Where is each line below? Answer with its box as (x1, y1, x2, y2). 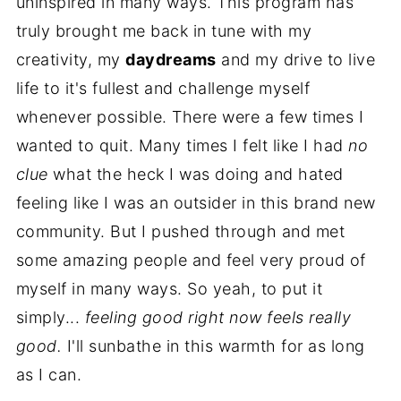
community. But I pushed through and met (15, 222, 346, 242)
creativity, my (15, 50, 126, 70)
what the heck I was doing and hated (47, 165, 344, 184)
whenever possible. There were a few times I (15, 107, 364, 127)
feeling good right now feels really (84, 308, 352, 328)
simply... (15, 308, 85, 328)
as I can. (15, 365, 82, 385)
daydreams (125, 50, 217, 70)
